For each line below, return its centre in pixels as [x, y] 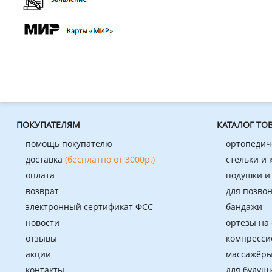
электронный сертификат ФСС [89, 206]
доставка [45, 159]
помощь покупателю [69, 143]
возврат [42, 191]
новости [42, 222]
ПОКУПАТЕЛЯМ [48, 124]
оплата [40, 175]
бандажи [244, 206]
